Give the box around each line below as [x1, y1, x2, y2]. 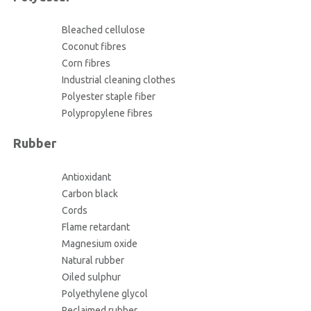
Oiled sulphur [61, 271, 121, 283]
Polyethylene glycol [61, 288, 148, 300]
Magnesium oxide [61, 238, 137, 250]
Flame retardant [61, 221, 130, 233]
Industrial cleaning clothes [61, 74, 176, 86]
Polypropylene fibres [61, 108, 153, 119]
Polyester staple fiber [61, 91, 155, 103]
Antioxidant [61, 171, 111, 183]
